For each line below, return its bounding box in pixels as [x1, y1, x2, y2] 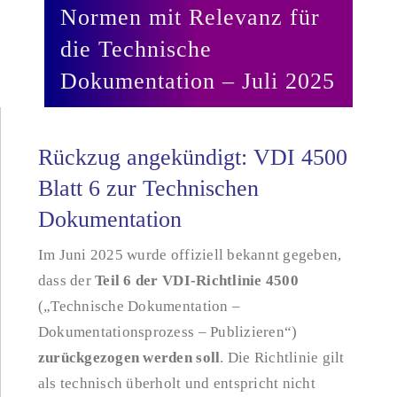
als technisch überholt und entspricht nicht [37, 374, 315, 392]
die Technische [60, 36, 212, 62]
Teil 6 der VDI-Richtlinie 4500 [95, 271, 299, 289]
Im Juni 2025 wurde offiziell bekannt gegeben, [37, 245, 342, 263]
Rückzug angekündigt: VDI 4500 [37, 144, 347, 170]
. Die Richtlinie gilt [220, 348, 345, 366]
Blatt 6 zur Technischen [37, 175, 259, 201]
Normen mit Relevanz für [60, 4, 320, 30]
